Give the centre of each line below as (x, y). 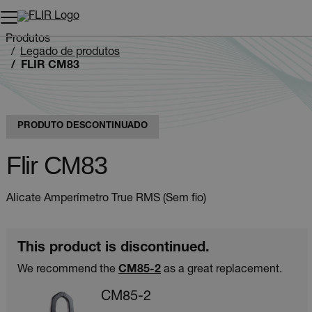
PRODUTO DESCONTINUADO (83, 126)
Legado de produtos (70, 53)
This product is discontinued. (114, 248)
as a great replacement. (221, 270)
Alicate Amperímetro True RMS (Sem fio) (106, 199)
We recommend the (68, 270)
